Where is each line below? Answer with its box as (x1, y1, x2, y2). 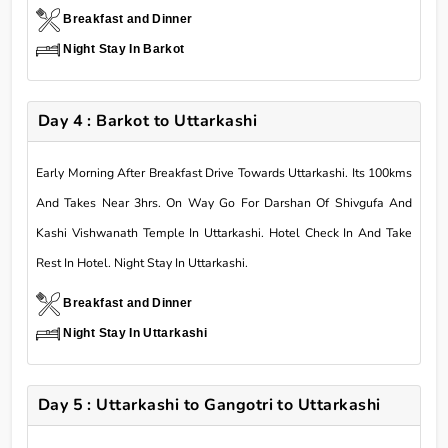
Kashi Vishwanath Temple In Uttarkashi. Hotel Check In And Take (36, 224, 412, 241)
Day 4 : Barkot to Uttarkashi (37, 109, 258, 132)
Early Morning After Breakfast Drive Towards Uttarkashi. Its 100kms (36, 164, 412, 181)
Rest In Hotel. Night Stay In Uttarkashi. (36, 254, 248, 271)
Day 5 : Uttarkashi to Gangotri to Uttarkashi (37, 393, 381, 416)
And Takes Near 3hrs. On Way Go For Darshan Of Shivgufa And (36, 194, 412, 211)
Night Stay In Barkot (63, 41, 185, 56)
